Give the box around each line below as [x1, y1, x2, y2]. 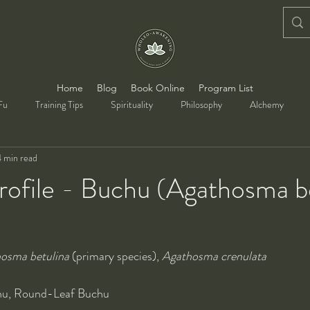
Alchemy [250, 98, 284, 112]
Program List [199, 81, 253, 94]
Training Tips [35, 98, 83, 112]
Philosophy [181, 98, 222, 112]
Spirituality [111, 98, 153, 112]
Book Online [131, 81, 185, 94]
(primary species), [69, 246, 162, 265]
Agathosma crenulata [162, 246, 266, 265]
